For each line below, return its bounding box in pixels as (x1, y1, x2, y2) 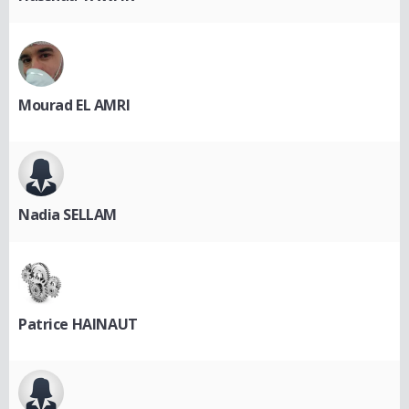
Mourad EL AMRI (18, 94, 131, 115)
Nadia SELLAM (18, 204, 117, 225)
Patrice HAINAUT (18, 313, 138, 334)
